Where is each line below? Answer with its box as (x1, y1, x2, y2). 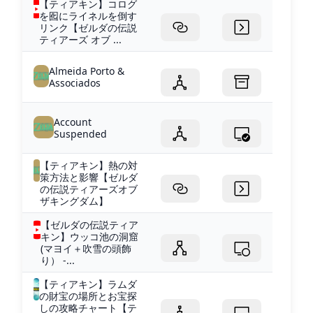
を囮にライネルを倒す (39, 9, 138, 22)
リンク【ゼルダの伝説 (39, 21, 138, 34)
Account (53, 115, 92, 129)
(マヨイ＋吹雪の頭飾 (40, 242, 131, 255)
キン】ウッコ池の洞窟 (40, 230, 138, 243)
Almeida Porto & (49, 64, 125, 78)
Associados (49, 76, 101, 89)
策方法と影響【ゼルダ (39, 170, 138, 184)
